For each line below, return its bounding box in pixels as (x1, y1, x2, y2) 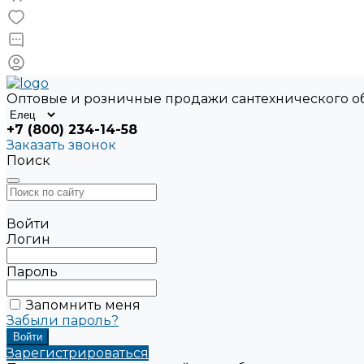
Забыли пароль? (6, 313, 119, 328)
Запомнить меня (26, 297, 141, 313)
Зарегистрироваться (6, 345, 149, 361)
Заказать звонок (6, 137, 116, 153)
